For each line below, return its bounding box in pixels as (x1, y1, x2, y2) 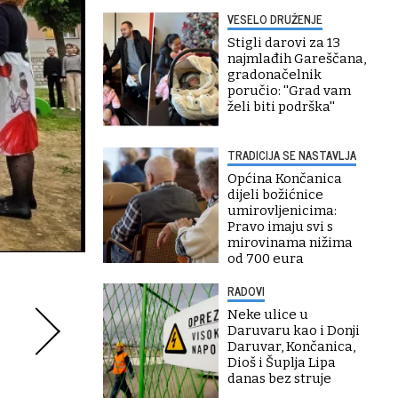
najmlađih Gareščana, (227, 51, 366, 67)
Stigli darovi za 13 (227, 35, 340, 51)
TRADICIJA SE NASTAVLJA (227, 146, 356, 164)
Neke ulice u (227, 306, 308, 322)
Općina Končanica (227, 171, 342, 187)
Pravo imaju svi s (227, 219, 333, 235)
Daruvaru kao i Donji (227, 322, 360, 338)
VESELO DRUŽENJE (227, 10, 322, 28)
